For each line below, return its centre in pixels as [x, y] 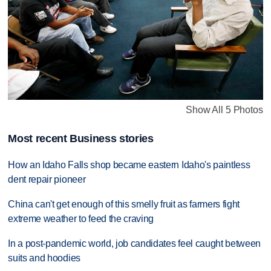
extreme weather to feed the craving [81, 219]
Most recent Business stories [81, 139]
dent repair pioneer [47, 180]
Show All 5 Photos [224, 110]
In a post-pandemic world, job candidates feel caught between [135, 244]
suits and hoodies [44, 258]
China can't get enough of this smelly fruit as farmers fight [124, 204]
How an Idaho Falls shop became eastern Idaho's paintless [129, 165]
